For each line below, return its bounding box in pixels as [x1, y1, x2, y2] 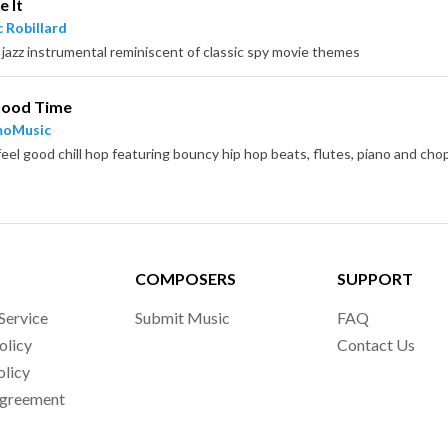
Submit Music [135, 308, 231, 327]
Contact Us [336, 335, 415, 354]
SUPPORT [336, 269, 413, 288]
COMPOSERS [135, 269, 237, 288]
